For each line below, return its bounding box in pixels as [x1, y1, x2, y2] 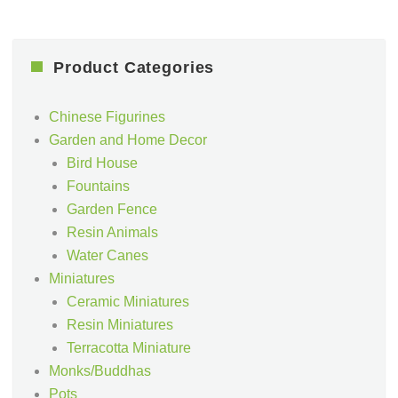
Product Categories [53, 58, 215, 76]
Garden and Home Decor [49, 132, 207, 148]
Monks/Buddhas [49, 363, 151, 379]
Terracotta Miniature [67, 340, 191, 356]
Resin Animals [67, 225, 158, 241]
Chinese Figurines [49, 109, 165, 125]
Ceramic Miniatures [67, 294, 189, 310]
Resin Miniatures [67, 317, 173, 333]
